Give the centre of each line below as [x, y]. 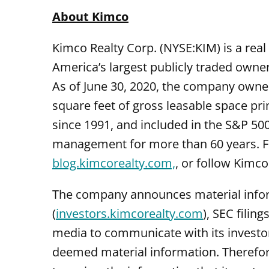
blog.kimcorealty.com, [114, 163]
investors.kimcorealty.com [129, 213]
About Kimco [90, 17]
